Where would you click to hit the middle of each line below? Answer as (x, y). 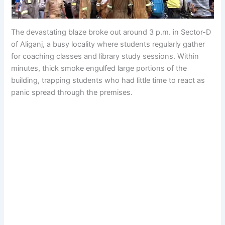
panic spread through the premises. (72, 92)
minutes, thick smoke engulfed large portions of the (99, 68)
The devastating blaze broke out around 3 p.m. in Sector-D (111, 32)
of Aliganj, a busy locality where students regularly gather (108, 44)
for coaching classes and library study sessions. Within (105, 56)
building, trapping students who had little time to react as (108, 80)
